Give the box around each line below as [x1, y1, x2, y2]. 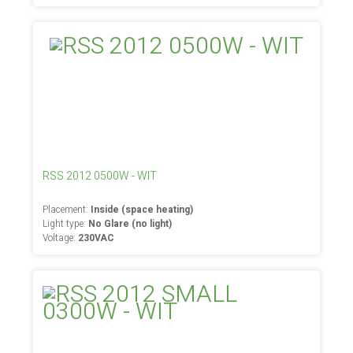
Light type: [43, 217, 89, 231]
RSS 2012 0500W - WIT [43, 168, 158, 184]
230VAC [78, 231, 115, 245]
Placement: [43, 203, 91, 217]
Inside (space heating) [91, 203, 194, 217]
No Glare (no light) [88, 217, 173, 231]
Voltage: [43, 231, 79, 245]
